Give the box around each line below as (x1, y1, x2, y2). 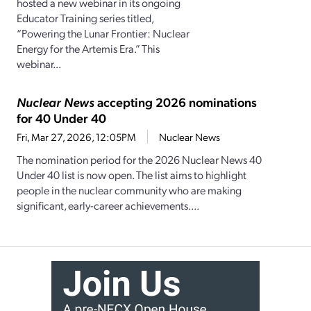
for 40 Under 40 (17, 110, 106, 126)
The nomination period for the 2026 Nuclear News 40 (17, 152, 262, 167)
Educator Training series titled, (17, 10, 153, 26)
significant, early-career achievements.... (17, 198, 199, 213)
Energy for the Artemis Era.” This (17, 41, 160, 56)
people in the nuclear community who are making (17, 183, 242, 198)
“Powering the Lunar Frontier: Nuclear (17, 26, 190, 41)
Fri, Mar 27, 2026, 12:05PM (17, 130, 136, 144)
